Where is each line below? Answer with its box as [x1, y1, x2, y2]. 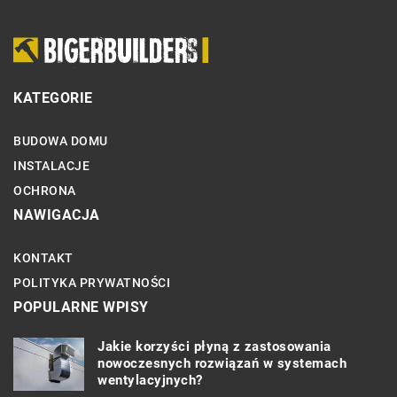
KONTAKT [13, 250, 74, 265]
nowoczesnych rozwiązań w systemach [97, 355, 346, 372]
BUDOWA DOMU [13, 133, 108, 148]
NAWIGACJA [13, 206, 100, 223]
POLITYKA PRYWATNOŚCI [13, 275, 170, 290]
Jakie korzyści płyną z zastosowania [97, 339, 331, 355]
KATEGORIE [13, 89, 93, 106]
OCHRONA [13, 183, 76, 198]
